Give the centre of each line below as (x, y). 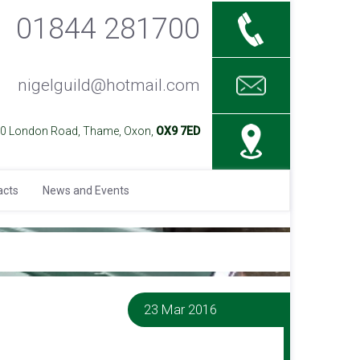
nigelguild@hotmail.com (108, 85)
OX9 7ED (178, 131)
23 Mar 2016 (181, 309)
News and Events (86, 190)
